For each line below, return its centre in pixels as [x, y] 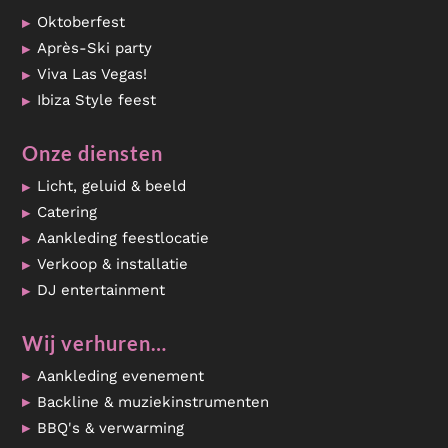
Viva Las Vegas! [92, 74]
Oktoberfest [81, 22]
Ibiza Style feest [97, 100]
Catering [67, 212]
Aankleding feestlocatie [123, 238]
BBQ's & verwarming [111, 428]
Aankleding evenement [121, 376]
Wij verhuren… [95, 343]
